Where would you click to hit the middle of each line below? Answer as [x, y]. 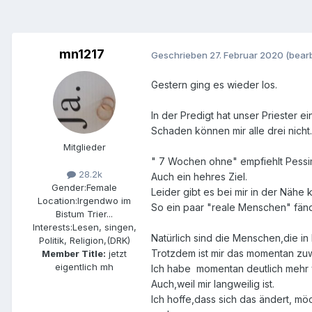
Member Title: [74, 254]
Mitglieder [84, 147]
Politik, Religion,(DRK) [84, 241]
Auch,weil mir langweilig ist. [213, 284]
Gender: [69, 188]
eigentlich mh [84, 267]
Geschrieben [180, 55]
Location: [57, 201]
